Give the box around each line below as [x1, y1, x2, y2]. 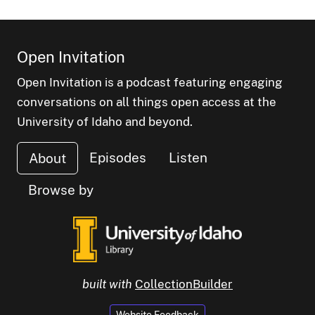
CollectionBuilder [135, 276, 233, 291]
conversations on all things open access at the [17, 94, 276, 109]
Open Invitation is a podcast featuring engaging [17, 75, 283, 89]
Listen [169, 149, 207, 165]
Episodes [89, 149, 146, 165]
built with [82, 276, 132, 291]
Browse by [28, 181, 94, 198]
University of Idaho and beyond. [17, 114, 193, 129]
